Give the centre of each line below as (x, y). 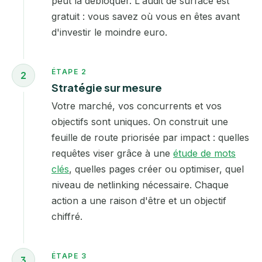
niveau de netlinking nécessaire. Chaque (140, 185)
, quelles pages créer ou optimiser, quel (156, 169)
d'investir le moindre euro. (109, 32)
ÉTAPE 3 (69, 256)
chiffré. (67, 217)
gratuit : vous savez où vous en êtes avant (146, 16)
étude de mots (204, 154)
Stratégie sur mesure (107, 88)
